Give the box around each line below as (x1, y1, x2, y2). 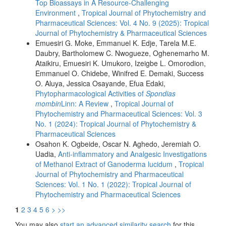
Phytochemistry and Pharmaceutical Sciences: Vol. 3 (35, 108, 202, 119)
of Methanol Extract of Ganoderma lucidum (35, 158, 175, 169)
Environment (35, 7, 78, 18)
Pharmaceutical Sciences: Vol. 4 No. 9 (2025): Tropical (35, 17, 209, 28)
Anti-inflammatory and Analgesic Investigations (58, 148, 207, 159)
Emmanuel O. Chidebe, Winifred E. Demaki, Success (35, 68, 204, 78)
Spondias (146, 88, 176, 98)
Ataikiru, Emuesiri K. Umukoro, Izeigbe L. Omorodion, (35, 58, 206, 68)
